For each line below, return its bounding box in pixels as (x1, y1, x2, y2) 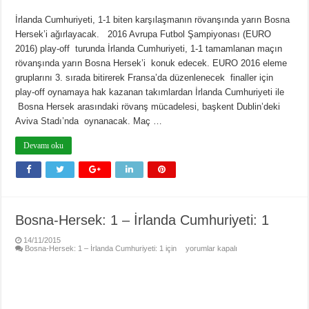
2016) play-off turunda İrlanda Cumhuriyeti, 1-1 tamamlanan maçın (15, 43, 283, 54)
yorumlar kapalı (183, 244, 238, 253)
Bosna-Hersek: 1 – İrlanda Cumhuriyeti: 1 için (25, 244, 177, 253)
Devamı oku (23, 141, 64, 151)
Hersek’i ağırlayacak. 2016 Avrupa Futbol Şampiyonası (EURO (15, 29, 272, 40)
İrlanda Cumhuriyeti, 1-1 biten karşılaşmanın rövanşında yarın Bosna (15, 14, 290, 26)
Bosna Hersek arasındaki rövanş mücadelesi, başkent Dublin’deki (15, 101, 281, 112)
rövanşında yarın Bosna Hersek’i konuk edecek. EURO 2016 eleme (15, 58, 288, 69)
